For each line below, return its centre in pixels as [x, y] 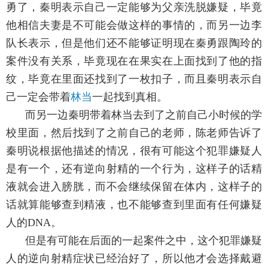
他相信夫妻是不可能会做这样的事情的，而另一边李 [134, 25]
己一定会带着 [38, 97]
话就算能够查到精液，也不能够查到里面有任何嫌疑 [134, 204]
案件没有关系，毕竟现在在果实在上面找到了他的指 [134, 61]
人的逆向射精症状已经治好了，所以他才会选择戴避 [134, 258]
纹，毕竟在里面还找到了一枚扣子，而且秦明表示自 [134, 79]
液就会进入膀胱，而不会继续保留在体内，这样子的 [134, 186]
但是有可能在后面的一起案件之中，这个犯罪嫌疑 [144, 240]
